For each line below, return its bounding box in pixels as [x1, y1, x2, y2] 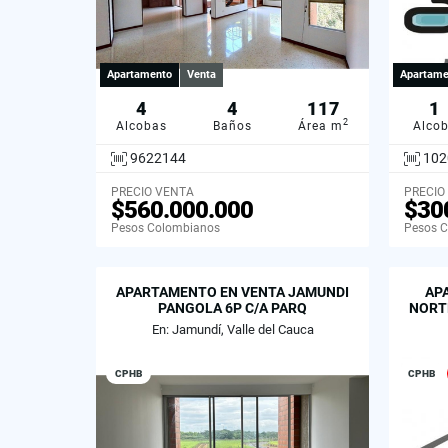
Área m [298, 118, 343, 133]
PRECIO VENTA [111, 185, 194, 200]
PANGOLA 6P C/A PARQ [158, 300, 307, 317]
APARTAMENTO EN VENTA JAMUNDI [116, 284, 349, 301]
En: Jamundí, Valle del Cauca [151, 322, 314, 338]
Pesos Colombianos [111, 221, 220, 236]
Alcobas [116, 118, 167, 133]
